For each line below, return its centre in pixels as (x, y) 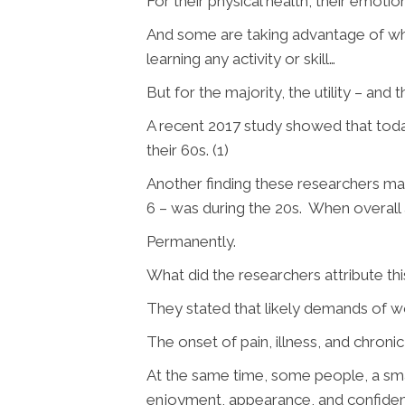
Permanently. (191, 241)
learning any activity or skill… (241, 59)
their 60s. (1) (188, 150)
